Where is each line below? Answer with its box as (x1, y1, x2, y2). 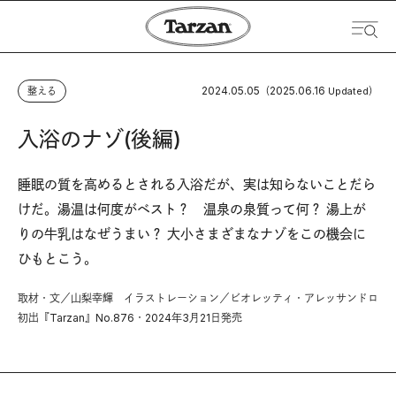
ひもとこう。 (18, 250, 97, 267)
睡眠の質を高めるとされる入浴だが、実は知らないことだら (18, 176, 376, 193)
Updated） (328, 85, 378, 97)
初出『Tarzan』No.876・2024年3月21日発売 (18, 311, 242, 324)
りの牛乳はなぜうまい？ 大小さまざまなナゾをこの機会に (18, 225, 366, 242)
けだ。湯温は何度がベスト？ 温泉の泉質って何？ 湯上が (18, 201, 366, 217)
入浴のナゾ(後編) (18, 126, 181, 152)
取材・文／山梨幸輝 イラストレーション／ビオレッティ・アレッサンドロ (18, 292, 378, 305)
